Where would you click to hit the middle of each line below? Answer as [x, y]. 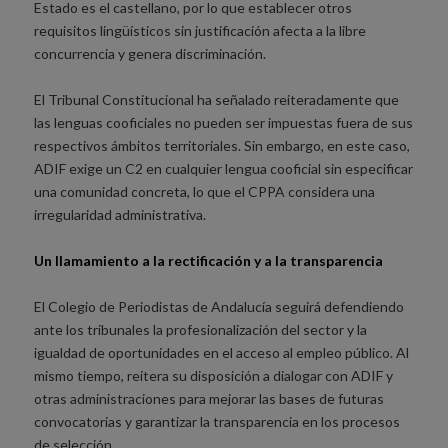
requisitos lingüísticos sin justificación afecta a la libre [199, 30]
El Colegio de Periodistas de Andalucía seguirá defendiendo [218, 306]
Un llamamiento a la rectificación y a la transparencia [208, 260]
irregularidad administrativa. [119, 214]
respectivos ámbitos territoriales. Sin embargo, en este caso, [221, 145]
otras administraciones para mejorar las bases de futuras [208, 398]
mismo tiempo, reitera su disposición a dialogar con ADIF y [213, 375]
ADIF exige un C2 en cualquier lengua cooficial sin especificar [223, 168]
